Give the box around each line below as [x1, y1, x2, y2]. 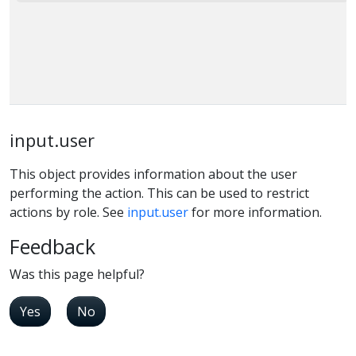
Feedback [10, 233, 95, 261]
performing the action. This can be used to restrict [10, 184, 309, 203]
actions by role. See [10, 203, 127, 222]
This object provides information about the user [10, 165, 297, 184]
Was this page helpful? [10, 265, 145, 284]
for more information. [188, 203, 322, 222]
